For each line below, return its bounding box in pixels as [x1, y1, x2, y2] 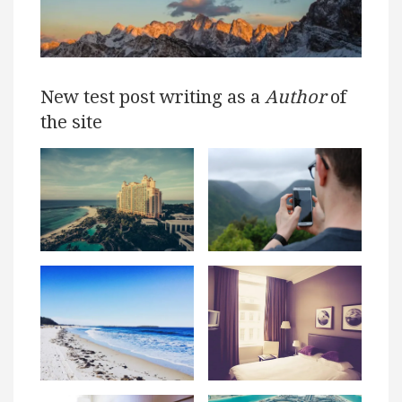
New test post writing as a [40, 86, 265, 109]
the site [40, 111, 102, 134]
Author [265, 86, 326, 109]
